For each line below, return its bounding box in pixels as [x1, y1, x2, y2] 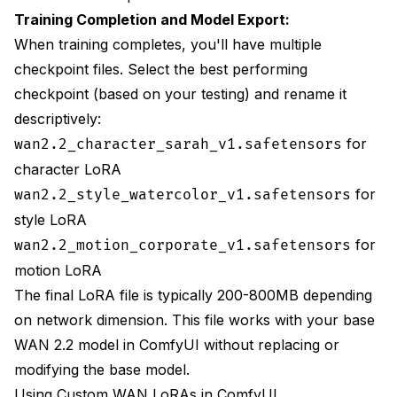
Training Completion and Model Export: [14, 10, 290, 28]
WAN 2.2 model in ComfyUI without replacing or [14, 335, 339, 354]
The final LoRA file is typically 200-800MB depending [14, 285, 372, 304]
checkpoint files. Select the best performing [14, 59, 307, 78]
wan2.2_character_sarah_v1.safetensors [14, 135, 342, 153]
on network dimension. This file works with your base [14, 310, 375, 329]
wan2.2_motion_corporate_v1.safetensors [14, 236, 351, 254]
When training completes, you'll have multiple [14, 35, 322, 53]
